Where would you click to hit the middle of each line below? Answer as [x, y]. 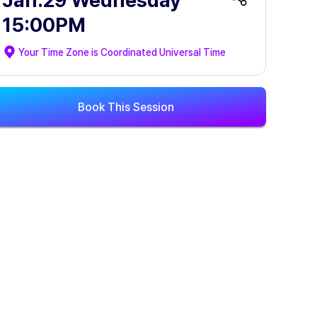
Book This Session [126, 107]
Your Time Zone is [59, 52]
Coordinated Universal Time [163, 52]
